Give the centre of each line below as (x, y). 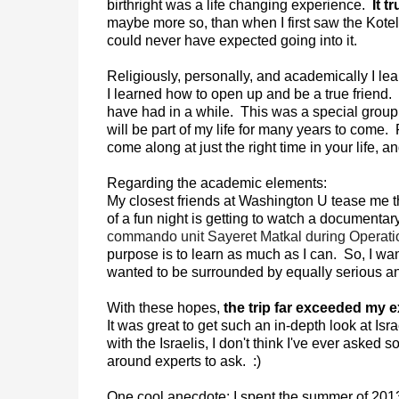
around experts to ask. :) (183, 361)
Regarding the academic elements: (216, 183)
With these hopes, (163, 308)
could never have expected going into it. (232, 41)
